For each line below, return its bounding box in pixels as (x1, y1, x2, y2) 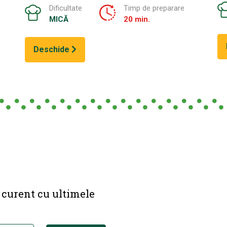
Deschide (33, 44, 71, 54)
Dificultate (49, 3, 82, 13)
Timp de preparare (123, 3, 184, 13)
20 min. (123, 14, 150, 24)
